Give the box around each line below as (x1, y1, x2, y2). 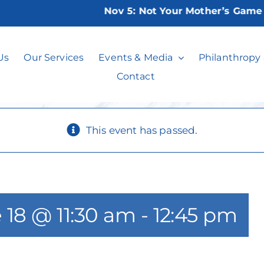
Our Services (24, 52, 84, 63)
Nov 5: (83, 5, 118, 16)
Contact (116, 71, 155, 82)
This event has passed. (85, 124, 198, 136)
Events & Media (98, 52, 173, 63)
